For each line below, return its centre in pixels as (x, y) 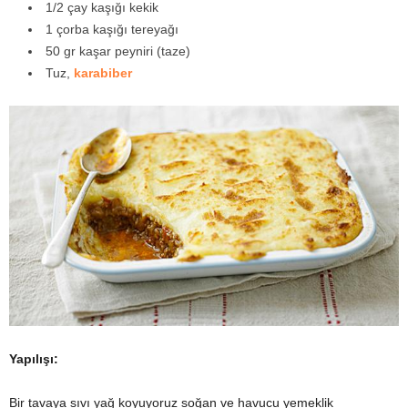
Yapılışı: (34, 359)
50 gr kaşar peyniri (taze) (118, 51)
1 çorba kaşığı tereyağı (112, 30)
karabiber (103, 73)
